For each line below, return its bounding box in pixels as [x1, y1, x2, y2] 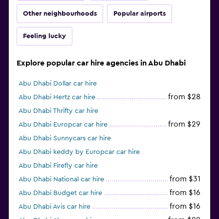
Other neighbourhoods [23, 10, 97, 18]
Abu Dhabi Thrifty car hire [19, 108, 98, 115]
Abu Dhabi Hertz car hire [19, 94, 95, 101]
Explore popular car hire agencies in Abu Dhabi [17, 59, 186, 67]
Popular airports [113, 10, 166, 18]
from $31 [170, 175, 200, 183]
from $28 [168, 93, 200, 101]
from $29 [168, 120, 200, 129]
